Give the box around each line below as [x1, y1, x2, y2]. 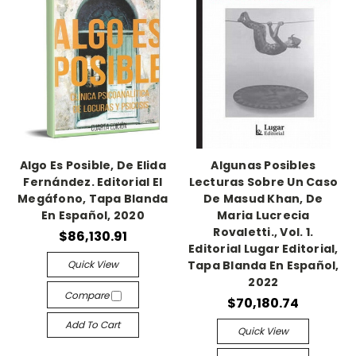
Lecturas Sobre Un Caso [188, 174, 338, 190]
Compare [64, 288, 111, 302]
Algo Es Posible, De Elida [19, 157, 166, 173]
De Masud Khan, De [203, 191, 323, 207]
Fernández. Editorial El [23, 174, 163, 190]
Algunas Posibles [211, 157, 316, 173]
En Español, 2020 [41, 207, 145, 223]
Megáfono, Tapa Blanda [17, 191, 168, 207]
